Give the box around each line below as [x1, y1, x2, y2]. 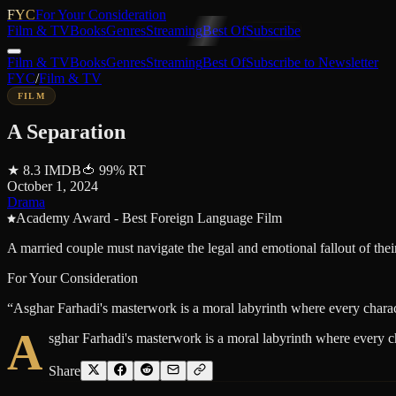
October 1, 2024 [7, 178, 98, 194]
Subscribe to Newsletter [246, 55, 378, 70]
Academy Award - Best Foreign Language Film [16, 209, 282, 225]
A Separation [7, 119, 126, 143]
